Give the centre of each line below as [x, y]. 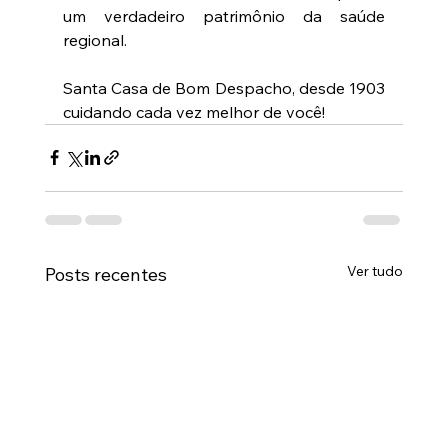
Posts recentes [105, 274]
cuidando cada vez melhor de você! [193, 111]
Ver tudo [375, 270]
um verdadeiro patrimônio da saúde [224, 15]
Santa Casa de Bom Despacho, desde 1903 [224, 87]
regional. [94, 39]
